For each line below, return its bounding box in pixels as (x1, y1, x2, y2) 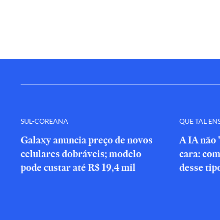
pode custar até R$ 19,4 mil (21, 161, 136, 174)
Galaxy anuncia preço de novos (21, 133, 153, 147)
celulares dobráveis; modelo (21, 147, 141, 161)
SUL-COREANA (21, 116, 68, 125)
